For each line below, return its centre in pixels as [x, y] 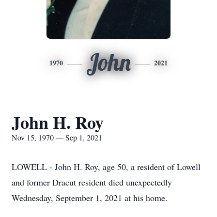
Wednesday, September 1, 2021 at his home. [90, 198]
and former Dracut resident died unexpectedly [92, 182]
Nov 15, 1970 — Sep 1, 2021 [57, 137]
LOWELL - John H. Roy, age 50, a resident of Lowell [106, 167]
